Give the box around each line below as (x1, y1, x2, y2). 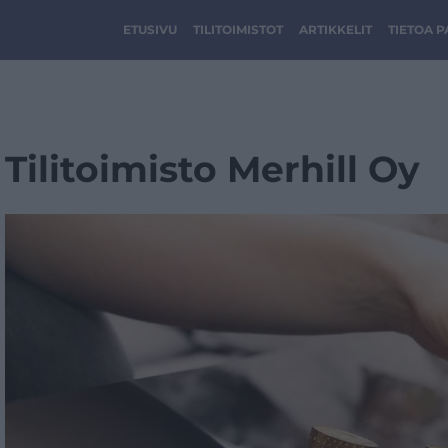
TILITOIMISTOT (193, 22, 283, 37)
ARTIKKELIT (299, 22, 372, 37)
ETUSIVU (123, 22, 177, 37)
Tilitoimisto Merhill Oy (5, 147, 420, 191)
